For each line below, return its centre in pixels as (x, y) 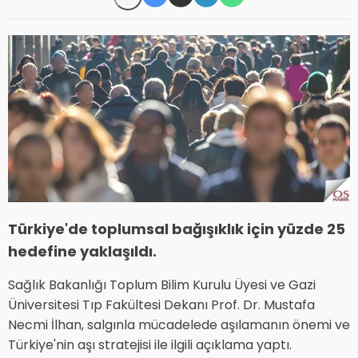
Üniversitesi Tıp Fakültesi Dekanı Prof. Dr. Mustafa (161, 305)
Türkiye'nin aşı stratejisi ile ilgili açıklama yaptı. (150, 345)
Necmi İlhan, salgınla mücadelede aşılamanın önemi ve (179, 325)
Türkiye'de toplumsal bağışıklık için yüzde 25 (177, 229)
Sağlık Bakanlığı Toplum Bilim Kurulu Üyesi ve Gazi (162, 285)
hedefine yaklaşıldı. (82, 252)
